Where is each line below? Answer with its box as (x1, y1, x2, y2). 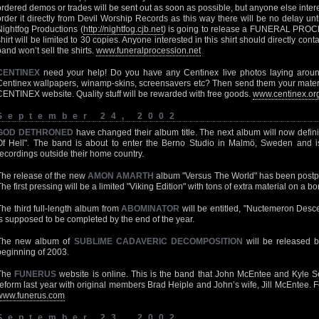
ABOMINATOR (121, 204, 180, 214)
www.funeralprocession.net (96, 46, 201, 56)
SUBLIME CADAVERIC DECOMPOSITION (73, 236, 243, 246)
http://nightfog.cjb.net (83, 24, 163, 34)
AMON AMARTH (87, 171, 155, 181)
